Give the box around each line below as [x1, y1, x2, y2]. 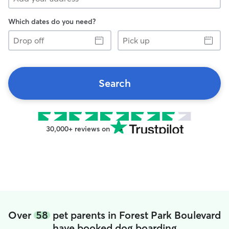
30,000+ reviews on [45, 124, 110, 133]
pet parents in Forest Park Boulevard [50, 209, 221, 221]
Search [98, 77, 131, 89]
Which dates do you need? [8, 17, 96, 26]
